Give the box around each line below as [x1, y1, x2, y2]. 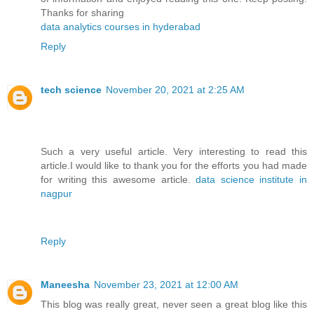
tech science [41, 83, 102, 95]
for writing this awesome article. [41, 173, 196, 185]
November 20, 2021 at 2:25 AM [106, 83, 245, 95]
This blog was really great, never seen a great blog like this [41, 298, 307, 310]
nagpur [41, 187, 72, 199]
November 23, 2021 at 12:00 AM [94, 278, 238, 290]
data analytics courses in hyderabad [41, 20, 200, 32]
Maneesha [41, 278, 90, 290]
